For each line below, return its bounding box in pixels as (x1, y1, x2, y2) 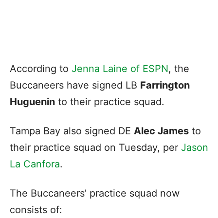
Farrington (140, 79, 190, 91)
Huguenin (10, 95, 55, 108)
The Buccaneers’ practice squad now (10, 187, 180, 199)
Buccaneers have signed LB (10, 79, 140, 91)
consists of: (10, 203, 62, 216)
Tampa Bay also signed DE (10, 125, 134, 137)
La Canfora (10, 158, 60, 170)
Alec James (134, 125, 189, 137)
